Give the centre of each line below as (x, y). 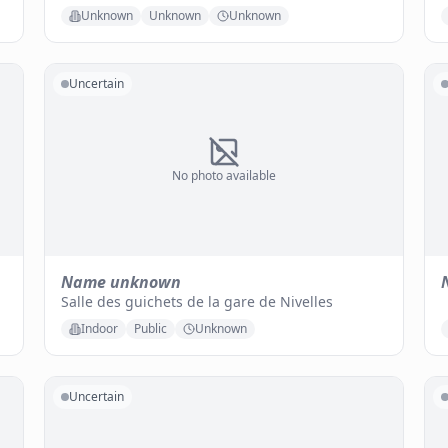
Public (150, 328)
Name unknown (121, 282)
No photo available (224, 175)
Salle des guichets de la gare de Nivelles (197, 301)
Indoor (99, 328)
